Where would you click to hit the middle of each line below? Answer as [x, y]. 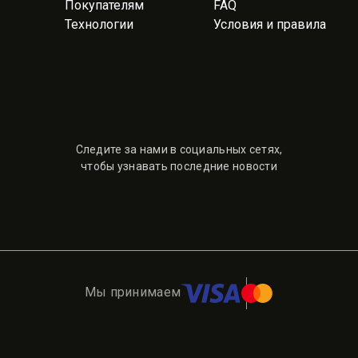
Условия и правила [270, 24]
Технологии [99, 24]
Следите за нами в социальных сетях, [179, 149]
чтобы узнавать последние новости [179, 166]
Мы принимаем [133, 292]
